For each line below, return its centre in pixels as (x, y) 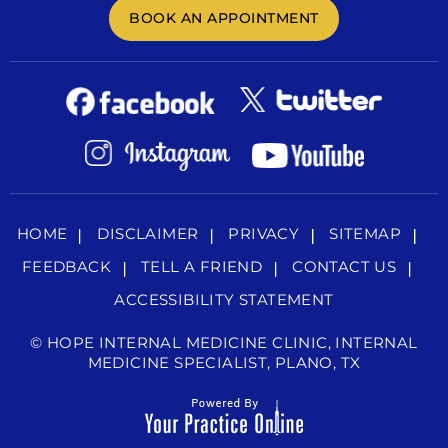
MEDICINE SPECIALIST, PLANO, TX (224, 363)
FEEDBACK (66, 267)
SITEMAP (365, 234)
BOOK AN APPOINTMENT (224, 17)
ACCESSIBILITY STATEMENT (224, 300)
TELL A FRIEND (202, 267)
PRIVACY (264, 234)
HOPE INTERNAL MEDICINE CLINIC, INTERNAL (232, 343)
